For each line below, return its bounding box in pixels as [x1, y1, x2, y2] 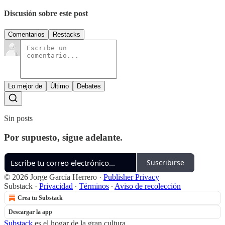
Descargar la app [9, 208, 52, 215]
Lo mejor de [8, 82, 42, 90]
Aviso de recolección [115, 181, 181, 190]
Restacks [53, 30, 80, 38]
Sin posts [4, 114, 33, 123]
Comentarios [8, 30, 45, 38]
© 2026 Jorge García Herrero [4, 172, 97, 181]
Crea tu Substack [18, 194, 63, 201]
